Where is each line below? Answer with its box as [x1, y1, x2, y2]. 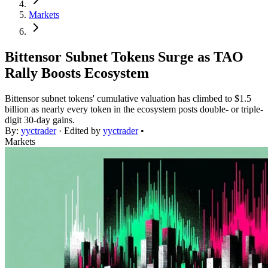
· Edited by [56, 126, 103, 136]
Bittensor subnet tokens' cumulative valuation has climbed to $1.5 [5, 93, 251, 104]
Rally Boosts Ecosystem [5, 65, 149, 81]
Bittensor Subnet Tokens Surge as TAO [5, 49, 243, 65]
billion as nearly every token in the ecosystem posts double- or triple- [5, 104, 263, 115]
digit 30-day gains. [5, 115, 75, 126]
